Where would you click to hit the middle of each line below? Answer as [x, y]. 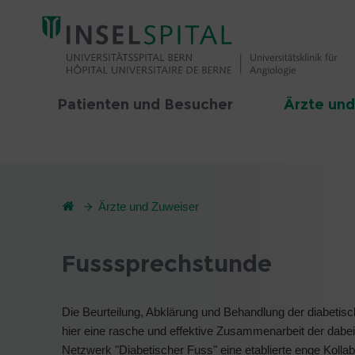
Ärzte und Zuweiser [149, 206]
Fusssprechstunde [167, 263]
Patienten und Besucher [145, 105]
